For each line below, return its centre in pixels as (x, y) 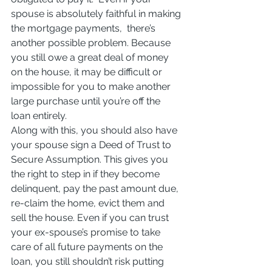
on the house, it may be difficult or (88, 72)
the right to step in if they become (87, 174)
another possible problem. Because (92, 42)
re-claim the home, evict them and (89, 203)
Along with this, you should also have (95, 130)
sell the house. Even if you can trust (91, 217)
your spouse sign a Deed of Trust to (92, 144)
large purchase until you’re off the (87, 101)
